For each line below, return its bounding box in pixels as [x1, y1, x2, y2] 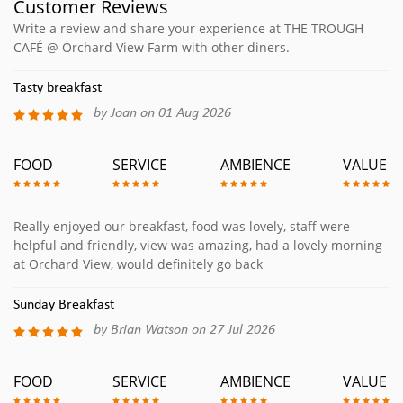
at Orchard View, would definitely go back [13, 255, 263, 273]
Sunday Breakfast [13, 298, 114, 313]
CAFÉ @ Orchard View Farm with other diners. [13, 39, 290, 56]
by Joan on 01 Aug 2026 [94, 106, 231, 121]
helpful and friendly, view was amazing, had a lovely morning [13, 237, 382, 255]
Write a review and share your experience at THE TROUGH [13, 20, 363, 37]
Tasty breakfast [13, 81, 102, 95]
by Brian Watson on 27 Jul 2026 [94, 323, 275, 338]
